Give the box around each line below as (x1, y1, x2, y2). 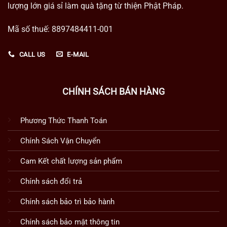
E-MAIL (67, 50, 89, 58)
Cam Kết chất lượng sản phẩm (20, 157, 122, 166)
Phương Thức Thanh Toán (20, 117, 107, 126)
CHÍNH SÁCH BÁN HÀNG (62, 86, 165, 97)
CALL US (19, 50, 46, 58)
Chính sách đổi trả (20, 177, 82, 186)
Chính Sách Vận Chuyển (20, 137, 100, 146)
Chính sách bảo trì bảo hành (20, 198, 115, 207)
